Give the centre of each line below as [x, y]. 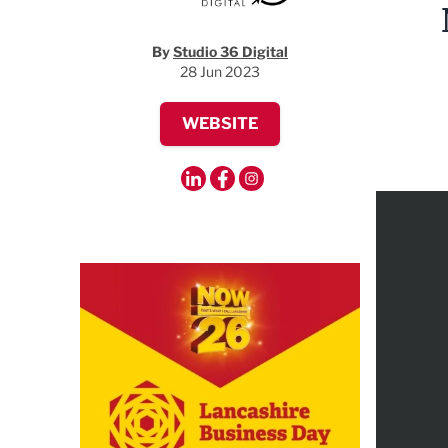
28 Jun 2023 [220, 71]
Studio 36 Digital [230, 51]
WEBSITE [220, 123]
